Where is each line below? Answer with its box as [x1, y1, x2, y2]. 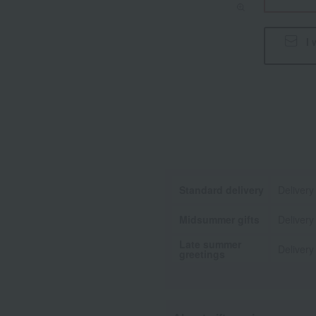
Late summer [179, 237, 241, 251]
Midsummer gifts [179, 212, 260, 226]
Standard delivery [179, 183, 264, 197]
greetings [179, 247, 225, 261]
